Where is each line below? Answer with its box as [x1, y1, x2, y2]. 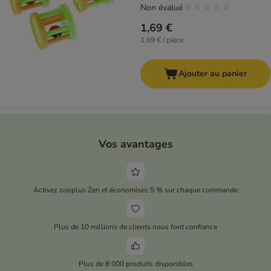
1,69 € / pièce [140, 35, 183, 45]
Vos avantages [98, 136, 173, 151]
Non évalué [140, 2, 183, 14]
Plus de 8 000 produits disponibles [78, 258, 193, 269]
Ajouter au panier [178, 68, 247, 80]
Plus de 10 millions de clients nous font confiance [54, 221, 217, 232]
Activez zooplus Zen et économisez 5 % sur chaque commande [33, 184, 238, 195]
